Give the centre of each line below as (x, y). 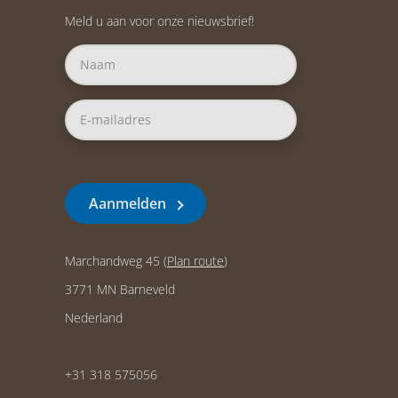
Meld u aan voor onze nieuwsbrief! (159, 20)
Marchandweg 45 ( (116, 261)
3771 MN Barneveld (120, 290)
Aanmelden (128, 203)
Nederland (94, 318)
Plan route (195, 261)
